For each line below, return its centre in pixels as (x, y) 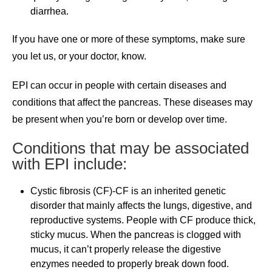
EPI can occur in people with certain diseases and (119, 85)
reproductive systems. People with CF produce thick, (143, 220)
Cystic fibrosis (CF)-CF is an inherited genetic (128, 191)
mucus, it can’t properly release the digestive (126, 249)
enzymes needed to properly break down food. (130, 263)
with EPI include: (70, 164)
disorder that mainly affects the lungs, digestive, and (141, 205)
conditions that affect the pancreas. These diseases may (132, 102)
